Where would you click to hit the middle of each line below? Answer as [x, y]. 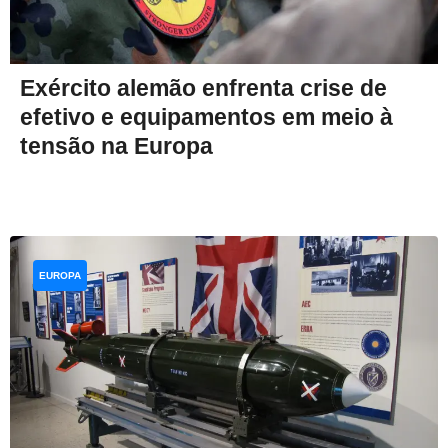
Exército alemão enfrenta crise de [203, 87]
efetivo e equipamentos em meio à [206, 116]
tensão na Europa [116, 145]
